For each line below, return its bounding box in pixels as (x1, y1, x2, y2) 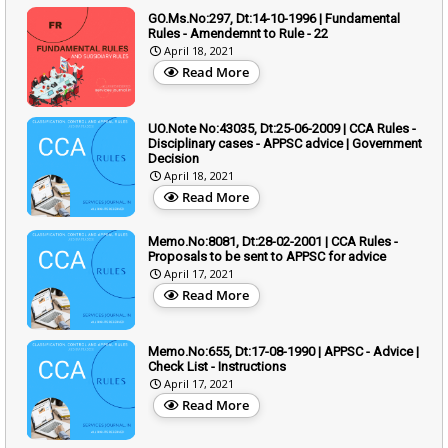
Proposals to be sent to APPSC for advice (148, 248, 386, 264)
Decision (148, 150, 199, 166)
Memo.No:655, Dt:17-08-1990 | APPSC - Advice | (148, 343, 419, 359)
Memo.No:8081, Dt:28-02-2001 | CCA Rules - (148, 233, 398, 249)
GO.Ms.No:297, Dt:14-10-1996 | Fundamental (148, 10, 400, 26)
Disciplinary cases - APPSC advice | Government (148, 135, 422, 151)
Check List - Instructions (148, 358, 286, 374)
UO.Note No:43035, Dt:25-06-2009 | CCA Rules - (148, 120, 416, 136)
